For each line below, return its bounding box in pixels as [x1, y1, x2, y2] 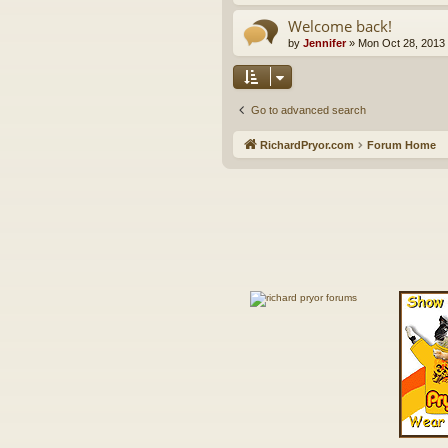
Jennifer [303, 37, 346, 50]
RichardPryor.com [260, 139, 354, 152]
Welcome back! [288, 16, 392, 37]
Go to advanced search [251, 104, 366, 117]
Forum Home [367, 139, 436, 152]
